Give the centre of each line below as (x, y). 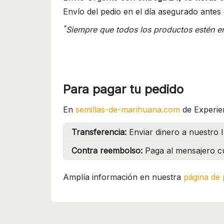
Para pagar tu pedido (123, 89)
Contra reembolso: (107, 150)
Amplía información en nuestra (123, 177)
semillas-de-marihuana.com (128, 109)
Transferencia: (99, 132)
